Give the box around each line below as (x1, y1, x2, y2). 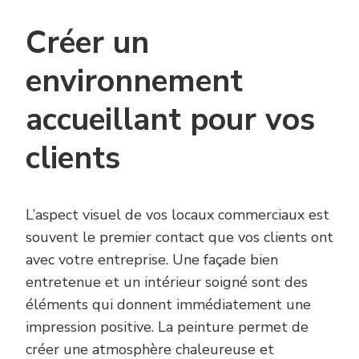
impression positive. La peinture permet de (26, 317, 309, 337)
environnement (26, 59, 243, 103)
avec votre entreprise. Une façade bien (26, 250, 278, 270)
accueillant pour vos (26, 98, 315, 141)
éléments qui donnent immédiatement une (26, 295, 311, 315)
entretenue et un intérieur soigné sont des (26, 272, 308, 292)
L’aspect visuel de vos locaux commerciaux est (26, 205, 329, 225)
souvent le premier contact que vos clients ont (26, 228, 333, 248)
